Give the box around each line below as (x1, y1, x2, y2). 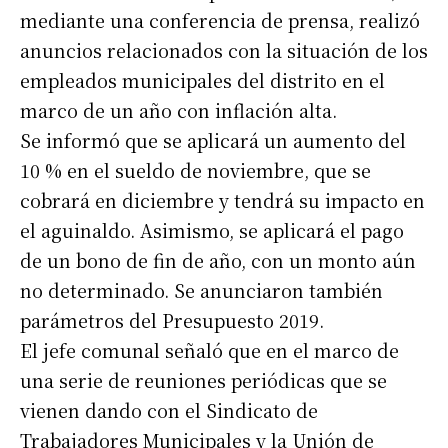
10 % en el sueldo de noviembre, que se (20, 157, 371, 184)
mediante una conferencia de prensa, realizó (20, 7, 420, 34)
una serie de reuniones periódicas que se (20, 367, 387, 394)
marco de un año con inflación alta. (20, 97, 337, 124)
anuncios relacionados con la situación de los (20, 37, 428, 64)
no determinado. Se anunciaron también (20, 277, 383, 304)
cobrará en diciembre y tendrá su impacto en (20, 187, 425, 214)
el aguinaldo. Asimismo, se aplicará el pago (20, 217, 404, 244)
